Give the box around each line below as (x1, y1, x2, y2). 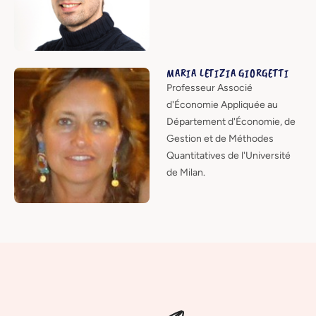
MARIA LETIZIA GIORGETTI (166, 66, 289, 80)
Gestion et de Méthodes (166, 132, 274, 145)
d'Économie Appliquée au (166, 98, 278, 111)
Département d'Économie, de (166, 115, 296, 128)
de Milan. (166, 166, 205, 178)
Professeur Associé (166, 81, 253, 94)
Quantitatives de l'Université (166, 149, 291, 162)
